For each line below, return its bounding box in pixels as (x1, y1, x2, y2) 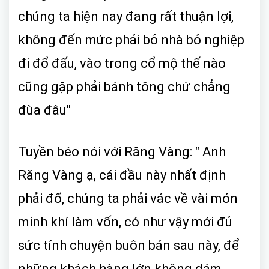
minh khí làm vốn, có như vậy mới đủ (18, 214, 232, 229)
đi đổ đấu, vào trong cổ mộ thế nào (18, 55, 226, 71)
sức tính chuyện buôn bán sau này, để (18, 237, 239, 253)
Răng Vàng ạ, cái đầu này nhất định (18, 167, 226, 183)
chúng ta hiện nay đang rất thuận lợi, (18, 8, 234, 24)
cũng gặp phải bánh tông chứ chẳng (18, 79, 231, 94)
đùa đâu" (18, 102, 71, 118)
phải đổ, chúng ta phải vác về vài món (18, 190, 238, 206)
